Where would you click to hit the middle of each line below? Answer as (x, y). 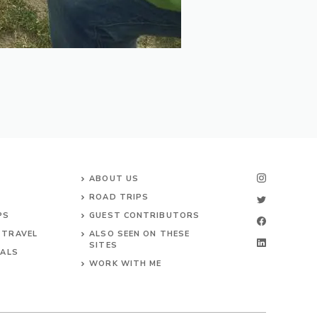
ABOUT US (114, 179)
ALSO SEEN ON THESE (140, 234)
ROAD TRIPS (119, 197)
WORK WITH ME (126, 264)
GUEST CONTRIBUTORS (145, 215)
